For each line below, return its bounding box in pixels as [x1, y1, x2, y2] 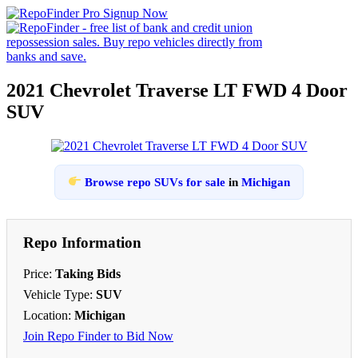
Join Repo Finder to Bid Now [23, 328, 173, 343]
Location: [23, 308, 74, 322]
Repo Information [23, 233, 141, 251]
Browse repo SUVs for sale [85, 175, 226, 189]
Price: [23, 266, 55, 280]
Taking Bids [55, 266, 121, 280]
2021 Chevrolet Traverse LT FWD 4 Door [6, 79, 348, 101]
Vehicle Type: [23, 287, 96, 301]
